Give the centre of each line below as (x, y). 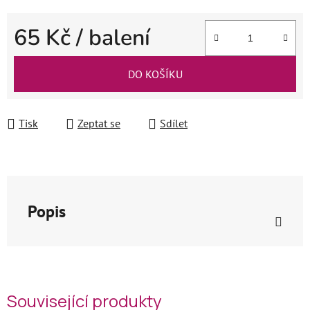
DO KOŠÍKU (155, 74)
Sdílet (174, 123)
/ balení (113, 38)
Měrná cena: (42, 60)
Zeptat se (99, 123)
